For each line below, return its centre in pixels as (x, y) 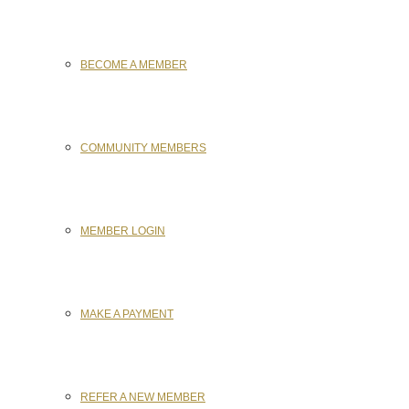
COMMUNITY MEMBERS (143, 148)
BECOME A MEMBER (134, 65)
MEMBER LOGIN (123, 231)
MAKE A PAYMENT (127, 314)
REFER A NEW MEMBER (143, 397)
